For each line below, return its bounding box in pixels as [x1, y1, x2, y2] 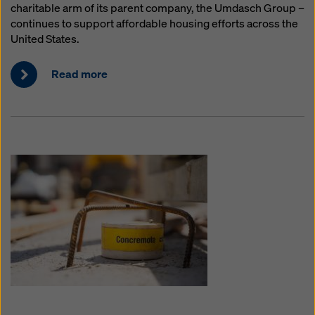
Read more [51, 66, 108, 82]
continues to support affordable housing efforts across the [11, 15, 298, 31]
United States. [11, 31, 79, 46]
